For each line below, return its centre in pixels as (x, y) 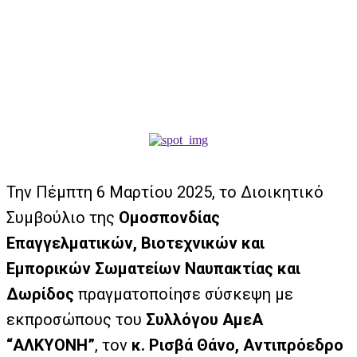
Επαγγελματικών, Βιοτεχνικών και (135, 243)
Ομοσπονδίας (169, 218)
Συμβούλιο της (63, 218)
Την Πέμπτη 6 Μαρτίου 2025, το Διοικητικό (165, 192)
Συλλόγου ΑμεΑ (204, 320)
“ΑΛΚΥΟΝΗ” (51, 345)
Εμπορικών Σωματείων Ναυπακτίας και (153, 269)
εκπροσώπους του (76, 320)
